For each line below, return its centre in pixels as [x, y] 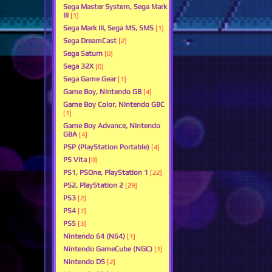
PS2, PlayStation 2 [93, 185]
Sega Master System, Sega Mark [115, 7]
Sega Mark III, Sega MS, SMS [108, 28]
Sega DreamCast [90, 41]
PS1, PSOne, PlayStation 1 [106, 173]
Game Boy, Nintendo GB [102, 92]
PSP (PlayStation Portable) [106, 147]
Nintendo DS [84, 262]
